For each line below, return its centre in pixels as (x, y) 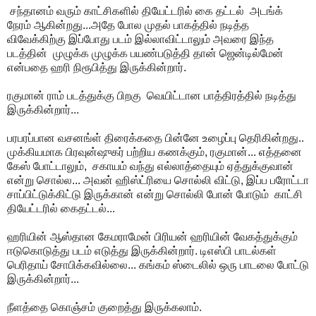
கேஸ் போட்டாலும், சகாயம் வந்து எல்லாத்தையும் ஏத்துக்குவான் (150, 166)
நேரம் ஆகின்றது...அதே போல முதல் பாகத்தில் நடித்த (129, 25)
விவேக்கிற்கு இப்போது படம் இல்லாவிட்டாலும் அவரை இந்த (140, 39)
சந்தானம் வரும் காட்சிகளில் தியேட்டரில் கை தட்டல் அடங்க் (145, 11)
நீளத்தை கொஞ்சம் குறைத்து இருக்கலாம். (104, 307)
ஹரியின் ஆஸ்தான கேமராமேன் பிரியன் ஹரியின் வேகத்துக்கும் (152, 236)
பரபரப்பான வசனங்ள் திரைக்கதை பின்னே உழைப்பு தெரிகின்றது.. (156, 138)
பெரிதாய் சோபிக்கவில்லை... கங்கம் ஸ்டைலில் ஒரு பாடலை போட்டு (158, 265)
